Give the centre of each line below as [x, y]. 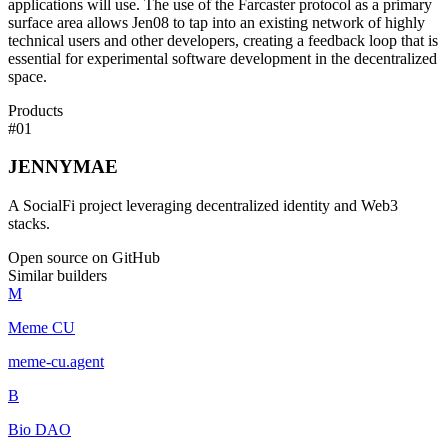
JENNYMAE [63, 167]
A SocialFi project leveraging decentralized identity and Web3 [203, 205]
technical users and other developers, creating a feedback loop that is [223, 40]
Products [35, 110]
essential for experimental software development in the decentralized [222, 58]
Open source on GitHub [84, 257]
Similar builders [57, 275]
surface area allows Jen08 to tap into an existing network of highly [216, 22]
